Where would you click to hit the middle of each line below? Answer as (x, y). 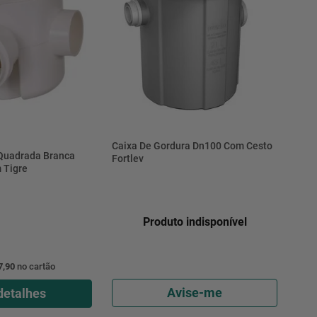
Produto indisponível (195, 222)
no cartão (35, 266)
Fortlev (127, 158)
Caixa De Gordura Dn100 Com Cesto (192, 145)
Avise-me (195, 292)
